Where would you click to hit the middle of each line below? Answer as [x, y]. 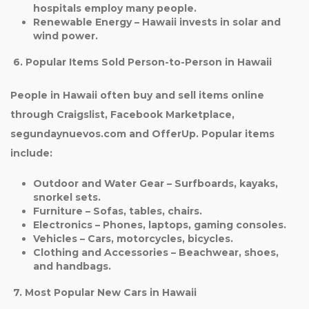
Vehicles [55, 239]
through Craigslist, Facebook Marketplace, [122, 114]
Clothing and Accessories [100, 252]
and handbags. [72, 266]
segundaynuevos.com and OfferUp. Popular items [142, 134]
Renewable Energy [82, 22]
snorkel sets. [67, 197]
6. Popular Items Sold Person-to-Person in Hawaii [141, 62]
